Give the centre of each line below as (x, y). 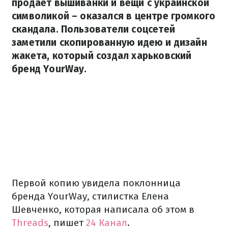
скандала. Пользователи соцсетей (93, 29)
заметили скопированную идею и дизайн (109, 42)
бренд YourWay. (49, 69)
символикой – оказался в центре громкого (114, 16)
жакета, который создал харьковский (102, 56)
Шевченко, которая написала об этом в (103, 209)
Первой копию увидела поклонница (96, 183)
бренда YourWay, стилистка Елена (90, 196)
